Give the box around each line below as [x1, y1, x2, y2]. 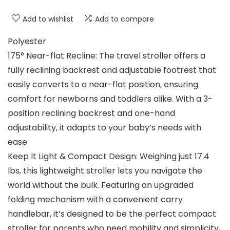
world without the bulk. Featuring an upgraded [8, 179, 194, 191]
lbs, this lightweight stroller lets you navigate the [8, 165, 202, 177]
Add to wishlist [23, 14, 73, 25]
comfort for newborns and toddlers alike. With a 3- [8, 93, 213, 105]
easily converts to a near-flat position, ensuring [8, 79, 198, 91]
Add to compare [95, 14, 154, 25]
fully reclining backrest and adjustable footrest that [8, 64, 216, 76]
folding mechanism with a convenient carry [8, 194, 183, 206]
